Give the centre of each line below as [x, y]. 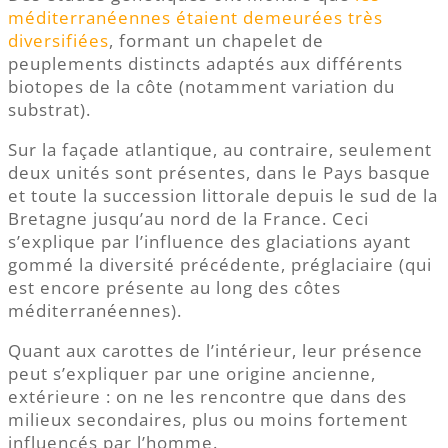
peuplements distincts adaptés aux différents [205, 63]
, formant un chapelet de [216, 40]
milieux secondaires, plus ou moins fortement [208, 419]
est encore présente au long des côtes [174, 287]
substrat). [49, 109]
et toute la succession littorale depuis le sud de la [223, 195]
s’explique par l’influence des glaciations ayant [209, 241]
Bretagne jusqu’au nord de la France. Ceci [188, 218]
